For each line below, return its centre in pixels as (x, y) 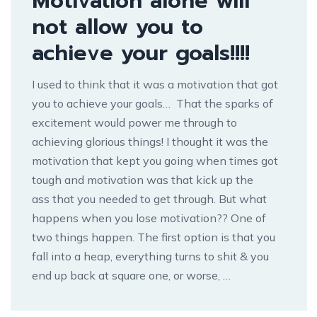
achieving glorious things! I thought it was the (150, 141)
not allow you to (117, 27)
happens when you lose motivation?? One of (149, 218)
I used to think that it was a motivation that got (155, 84)
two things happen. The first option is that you (154, 237)
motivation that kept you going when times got (155, 160)
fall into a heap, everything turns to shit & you (150, 256)
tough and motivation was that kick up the (143, 179)
